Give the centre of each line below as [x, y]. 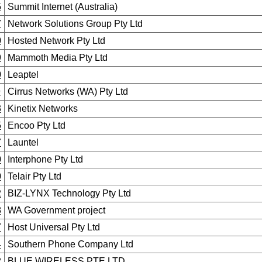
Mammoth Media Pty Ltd [57, 58]
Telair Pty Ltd [34, 176]
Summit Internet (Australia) [62, 7]
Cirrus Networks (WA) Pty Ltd [68, 92]
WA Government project [56, 210]
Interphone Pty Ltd [45, 159]
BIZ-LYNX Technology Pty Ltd [69, 193]
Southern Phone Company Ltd [70, 244]
